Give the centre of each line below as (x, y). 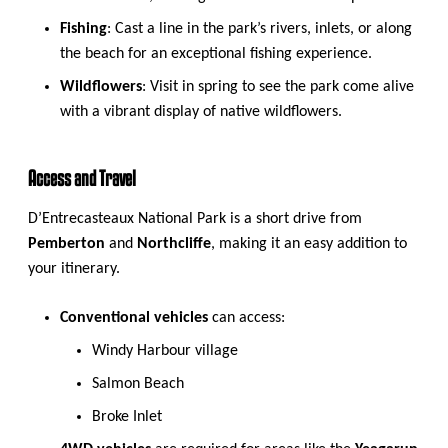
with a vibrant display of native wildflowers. (201, 111)
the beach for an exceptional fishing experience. (216, 53)
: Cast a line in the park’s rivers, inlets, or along (259, 28)
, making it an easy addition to (309, 243)
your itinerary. (74, 268)
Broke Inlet (127, 416)
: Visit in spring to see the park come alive (278, 86)
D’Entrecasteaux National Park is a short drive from (195, 218)
